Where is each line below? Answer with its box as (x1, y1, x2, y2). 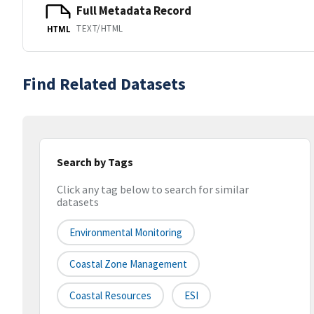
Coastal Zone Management (69, 257, 187, 271)
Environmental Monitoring (69, 226, 182, 240)
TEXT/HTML (76, 22, 123, 34)
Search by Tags (57, 155, 133, 169)
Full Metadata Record (76, 2, 191, 18)
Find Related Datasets (22, 73, 186, 95)
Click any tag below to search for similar (57, 182, 249, 197)
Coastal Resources (69, 289, 151, 303)
